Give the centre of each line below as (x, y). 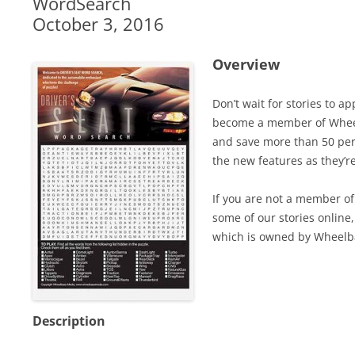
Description (69, 321)
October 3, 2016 (98, 24)
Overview (246, 64)
